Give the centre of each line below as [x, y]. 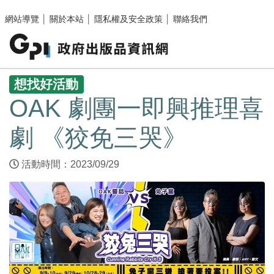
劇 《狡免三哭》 [98, 138]
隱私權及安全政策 [128, 19]
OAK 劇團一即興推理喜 [136, 109]
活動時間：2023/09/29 [73, 165]
